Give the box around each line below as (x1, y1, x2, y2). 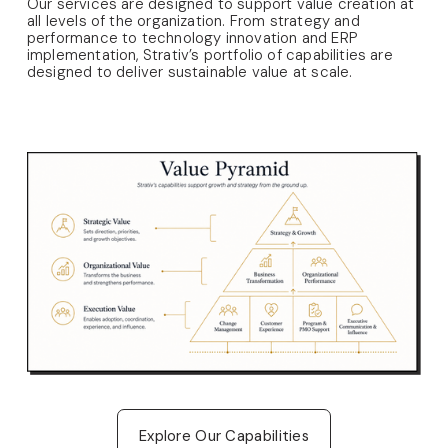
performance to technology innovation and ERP (26, 27, 358, 48)
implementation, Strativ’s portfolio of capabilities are (26, 44, 393, 65)
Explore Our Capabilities (138, 425, 310, 446)
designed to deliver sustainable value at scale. (26, 61, 357, 82)
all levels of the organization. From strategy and (26, 10, 360, 31)
